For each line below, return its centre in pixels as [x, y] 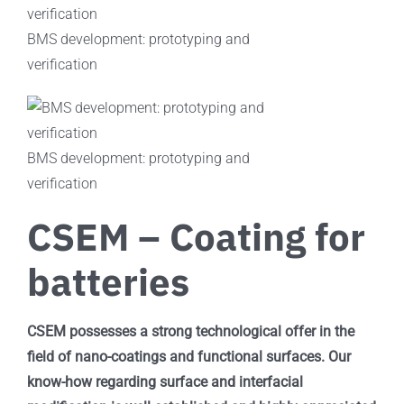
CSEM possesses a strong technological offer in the [190, 332]
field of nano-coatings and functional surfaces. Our [188, 357]
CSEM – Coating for [196, 237]
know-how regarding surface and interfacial [165, 382]
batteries [108, 282]
